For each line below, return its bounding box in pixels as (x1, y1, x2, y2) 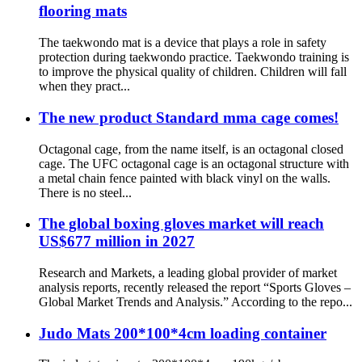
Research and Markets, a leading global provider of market (39, 265, 337, 280)
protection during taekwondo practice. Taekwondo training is (39, 50, 349, 65)
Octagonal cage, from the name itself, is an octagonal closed (39, 141, 343, 156)
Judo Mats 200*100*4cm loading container (39, 324, 326, 342)
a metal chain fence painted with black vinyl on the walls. (39, 170, 330, 185)
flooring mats (39, 2, 127, 20)
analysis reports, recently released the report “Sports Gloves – (39, 280, 351, 294)
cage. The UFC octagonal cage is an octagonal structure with (39, 156, 349, 170)
